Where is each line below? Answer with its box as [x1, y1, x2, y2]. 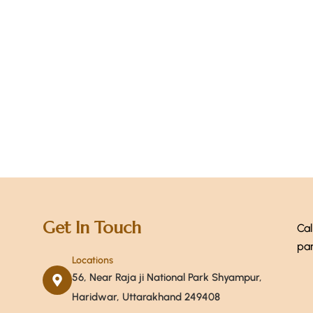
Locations [71, 254, 113, 266]
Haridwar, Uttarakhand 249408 [71, 291, 220, 303]
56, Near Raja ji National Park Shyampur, [71, 271, 262, 284]
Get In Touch [42, 217, 141, 238]
